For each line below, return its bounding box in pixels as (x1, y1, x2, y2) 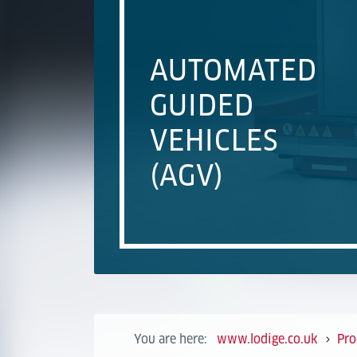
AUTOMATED (150, 53, 318, 87)
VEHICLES (150, 124, 279, 157)
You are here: (134, 331, 207, 347)
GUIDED (150, 88, 254, 122)
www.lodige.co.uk (217, 331, 318, 347)
